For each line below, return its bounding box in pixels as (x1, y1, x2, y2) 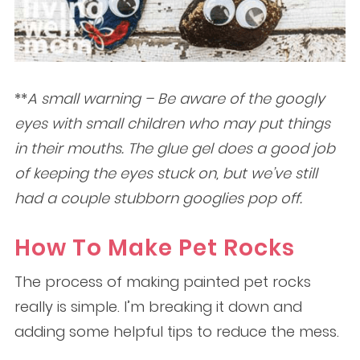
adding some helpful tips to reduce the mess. (14, 321, 339, 342)
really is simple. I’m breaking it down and (14, 297, 302, 317)
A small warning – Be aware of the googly (27, 88, 325, 108)
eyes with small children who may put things (14, 113, 330, 133)
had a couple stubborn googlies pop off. (14, 188, 302, 208)
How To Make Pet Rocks (14, 232, 295, 264)
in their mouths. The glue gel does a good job (14, 138, 335, 158)
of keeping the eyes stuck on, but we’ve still (14, 163, 317, 183)
